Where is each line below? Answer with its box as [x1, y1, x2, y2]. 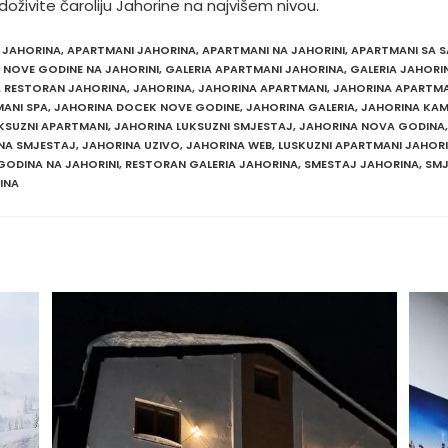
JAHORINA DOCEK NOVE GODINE [54, 99, 240, 116]
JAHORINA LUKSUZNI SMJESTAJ [114, 118, 293, 135]
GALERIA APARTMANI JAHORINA [165, 61, 344, 78]
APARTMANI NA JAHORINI [202, 42, 345, 59]
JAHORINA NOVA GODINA [299, 118, 445, 135]
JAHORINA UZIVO [82, 137, 180, 154]
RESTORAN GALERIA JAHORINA [125, 156, 298, 173]
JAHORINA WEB [186, 137, 272, 154]
